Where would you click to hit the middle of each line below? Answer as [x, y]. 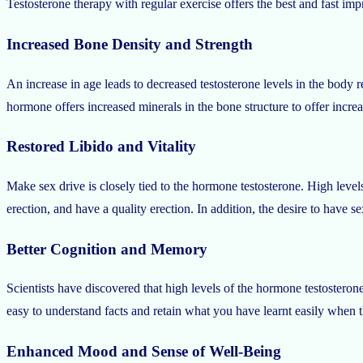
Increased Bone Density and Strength [130, 44]
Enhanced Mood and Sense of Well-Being [144, 352]
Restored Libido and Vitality [101, 147]
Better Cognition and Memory [107, 249]
